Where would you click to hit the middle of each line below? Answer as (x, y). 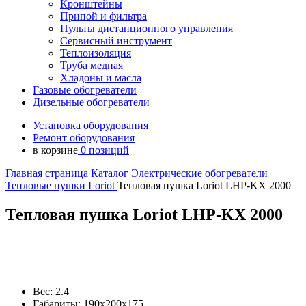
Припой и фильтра (103, 16)
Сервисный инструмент (116, 41)
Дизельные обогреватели (91, 102)
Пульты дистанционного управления (147, 28)
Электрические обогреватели (199, 173)
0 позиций (103, 150)
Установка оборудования (91, 125)
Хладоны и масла (101, 78)
